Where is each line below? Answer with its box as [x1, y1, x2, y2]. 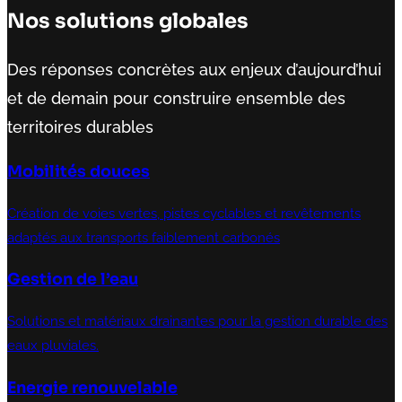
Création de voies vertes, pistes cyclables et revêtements [7, 205, 361, 222]
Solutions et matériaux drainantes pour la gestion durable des [7, 313, 388, 330]
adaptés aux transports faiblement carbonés [7, 229, 280, 246]
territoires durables [7, 118, 153, 137]
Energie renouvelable [7, 377, 178, 398]
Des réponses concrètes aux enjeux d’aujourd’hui [7, 60, 381, 80]
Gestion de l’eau [7, 269, 138, 290]
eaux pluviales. [7, 337, 99, 354]
